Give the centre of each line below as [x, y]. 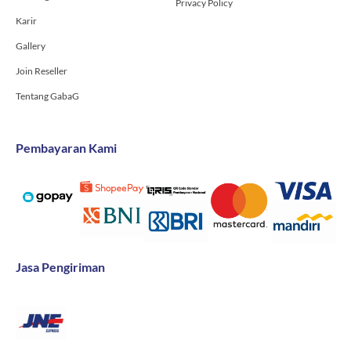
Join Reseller [42, 71]
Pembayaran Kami [66, 148]
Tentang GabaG [47, 96]
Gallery [31, 46]
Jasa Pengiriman [60, 267]
